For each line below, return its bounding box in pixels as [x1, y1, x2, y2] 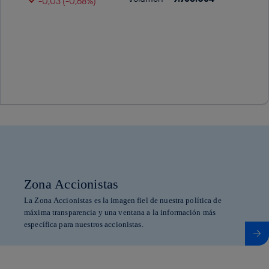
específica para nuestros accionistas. [24, 220, 144, 229]
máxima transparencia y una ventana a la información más [24, 208, 216, 217]
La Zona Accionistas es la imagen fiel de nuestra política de [24, 196, 222, 205]
